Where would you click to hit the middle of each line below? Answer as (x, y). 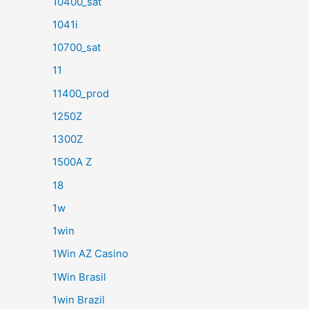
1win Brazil (79, 299)
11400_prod (81, 93)
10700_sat (77, 48)
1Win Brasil (79, 277)
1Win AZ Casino (90, 254)
